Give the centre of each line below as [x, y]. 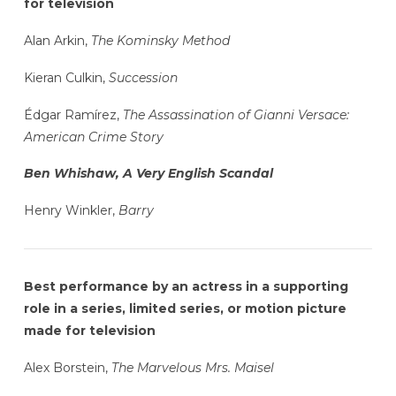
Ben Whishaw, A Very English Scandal [148, 174]
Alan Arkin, [57, 41]
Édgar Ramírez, [73, 114]
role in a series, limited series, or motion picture [185, 309]
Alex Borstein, [67, 368]
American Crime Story [93, 137]
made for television [89, 331]
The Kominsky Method [160, 41]
